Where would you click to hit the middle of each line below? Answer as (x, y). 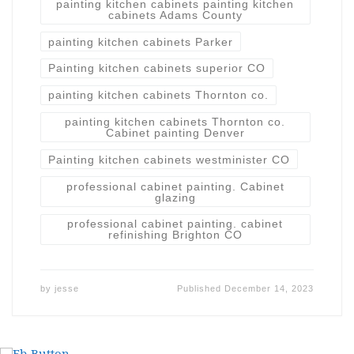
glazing (175, 197)
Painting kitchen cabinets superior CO (156, 68)
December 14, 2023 (269, 288)
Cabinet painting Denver (175, 133)
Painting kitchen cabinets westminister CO (169, 159)
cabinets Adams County (175, 15)
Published (201, 288)
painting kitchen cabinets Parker (140, 41)
